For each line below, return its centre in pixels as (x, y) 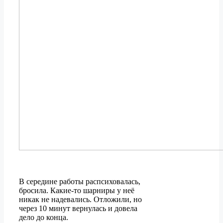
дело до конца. (44, 218)
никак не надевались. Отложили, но (80, 200)
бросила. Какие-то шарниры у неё (77, 191)
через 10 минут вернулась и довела (78, 209)
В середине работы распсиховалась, (80, 182)
